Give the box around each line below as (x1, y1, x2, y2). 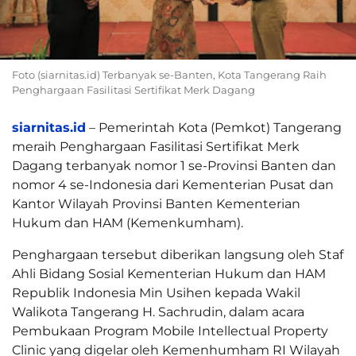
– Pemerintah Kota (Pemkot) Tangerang (86, 120, 342, 136)
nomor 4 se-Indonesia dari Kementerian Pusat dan (12, 177, 334, 193)
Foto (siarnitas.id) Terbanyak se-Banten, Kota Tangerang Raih (12, 68, 327, 82)
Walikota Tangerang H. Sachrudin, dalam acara (12, 304, 304, 320)
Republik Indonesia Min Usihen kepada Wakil (12, 285, 300, 301)
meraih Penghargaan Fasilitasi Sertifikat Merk (12, 139, 300, 155)
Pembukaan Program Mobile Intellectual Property (12, 323, 328, 339)
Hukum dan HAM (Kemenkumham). (12, 215, 243, 231)
